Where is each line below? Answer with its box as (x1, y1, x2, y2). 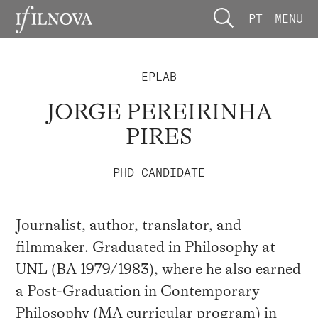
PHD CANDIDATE (113, 165, 205, 180)
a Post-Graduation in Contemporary (15, 283, 260, 300)
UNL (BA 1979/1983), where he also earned (15, 261, 301, 278)
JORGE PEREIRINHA (45, 99, 273, 126)
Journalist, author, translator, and (15, 216, 241, 234)
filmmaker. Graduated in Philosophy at (15, 238, 275, 256)
